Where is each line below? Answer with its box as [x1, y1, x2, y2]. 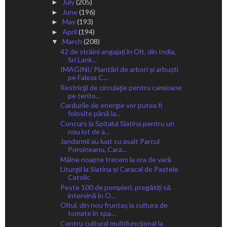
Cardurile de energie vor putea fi [60, 101, 162, 110]
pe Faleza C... [67, 73, 108, 82]
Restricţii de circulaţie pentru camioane [60, 83, 182, 92]
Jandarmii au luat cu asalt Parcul [60, 137, 160, 146]
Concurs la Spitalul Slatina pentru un [60, 119, 174, 128]
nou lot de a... [67, 127, 109, 136]
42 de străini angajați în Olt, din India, [60, 47, 176, 56]
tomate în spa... [67, 209, 116, 218]
